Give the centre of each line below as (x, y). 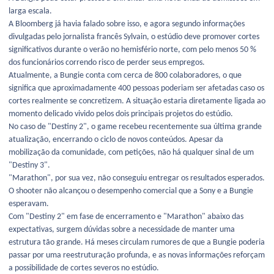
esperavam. (29, 204)
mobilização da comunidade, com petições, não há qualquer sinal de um (131, 153)
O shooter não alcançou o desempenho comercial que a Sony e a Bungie (131, 191)
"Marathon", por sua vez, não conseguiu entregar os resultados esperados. (137, 179)
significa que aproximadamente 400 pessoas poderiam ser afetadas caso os (136, 89)
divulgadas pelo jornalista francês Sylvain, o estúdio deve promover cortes (134, 37)
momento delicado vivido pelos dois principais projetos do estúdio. (121, 114)
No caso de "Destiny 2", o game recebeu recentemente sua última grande (135, 127)
